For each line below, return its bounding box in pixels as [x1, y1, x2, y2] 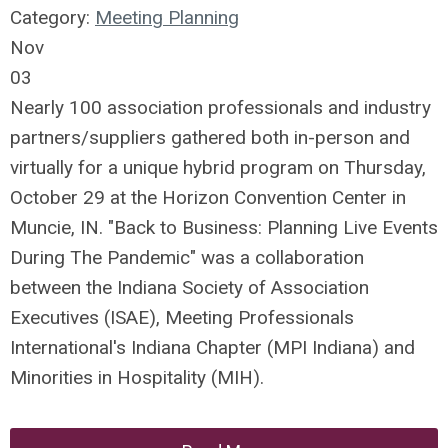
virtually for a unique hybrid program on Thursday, [10, 156, 426, 179]
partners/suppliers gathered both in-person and [10, 126, 410, 149]
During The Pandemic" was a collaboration [10, 246, 364, 269]
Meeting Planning [95, 6, 239, 29]
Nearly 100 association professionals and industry [10, 96, 431, 119]
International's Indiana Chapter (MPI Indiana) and [10, 336, 415, 359]
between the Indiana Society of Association [10, 276, 369, 299]
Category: [10, 6, 95, 29]
